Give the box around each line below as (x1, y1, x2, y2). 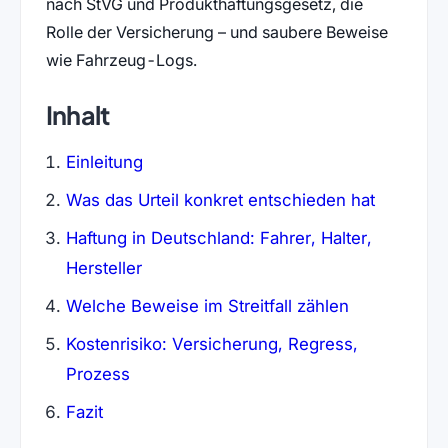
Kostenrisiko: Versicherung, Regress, (65, 333, 358, 354)
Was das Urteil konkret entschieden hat (65, 189, 375, 210)
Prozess (65, 363, 130, 384)
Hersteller (65, 257, 142, 278)
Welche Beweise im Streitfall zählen (65, 295, 349, 316)
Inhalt (45, 99, 110, 132)
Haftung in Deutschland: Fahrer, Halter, (65, 227, 372, 248)
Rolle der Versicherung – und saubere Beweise (45, 21, 388, 42)
